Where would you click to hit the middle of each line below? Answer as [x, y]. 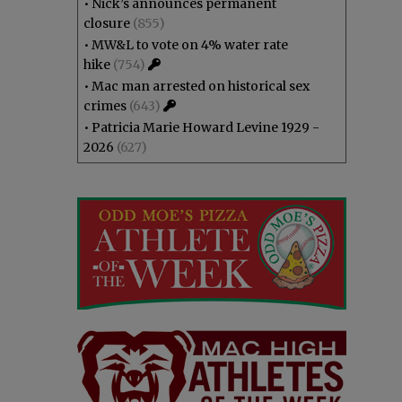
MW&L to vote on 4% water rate [190, 45]
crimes [105, 106]
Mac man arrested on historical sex [201, 86]
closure [107, 23]
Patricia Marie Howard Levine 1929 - [205, 127]
